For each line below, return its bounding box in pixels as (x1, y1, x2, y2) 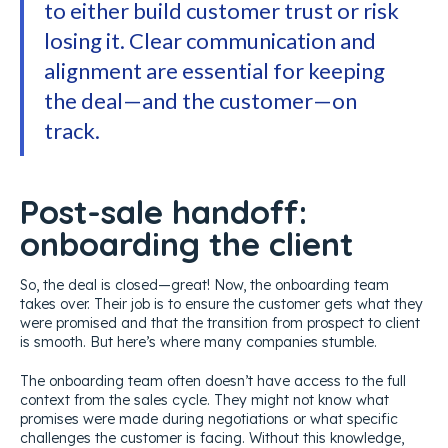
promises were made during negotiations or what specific (20, 409, 398, 428)
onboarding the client (20, 222, 353, 264)
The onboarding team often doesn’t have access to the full (20, 371, 406, 390)
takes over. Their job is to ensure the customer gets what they (20, 294, 423, 313)
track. (44, 116, 100, 144)
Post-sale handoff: (20, 190, 307, 232)
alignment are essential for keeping (44, 56, 385, 84)
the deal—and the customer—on (44, 86, 357, 114)
